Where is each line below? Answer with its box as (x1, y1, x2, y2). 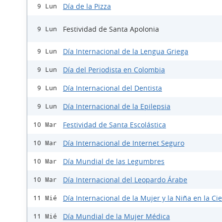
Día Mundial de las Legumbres (63, 157, 165, 166)
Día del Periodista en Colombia (63, 65, 165, 75)
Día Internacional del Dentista (63, 83, 162, 93)
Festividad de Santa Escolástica (63, 120, 166, 130)
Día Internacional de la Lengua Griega (63, 47, 188, 56)
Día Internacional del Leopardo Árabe (63, 175, 187, 185)
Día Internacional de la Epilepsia (63, 102, 170, 111)
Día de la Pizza (63, 1, 111, 11)
